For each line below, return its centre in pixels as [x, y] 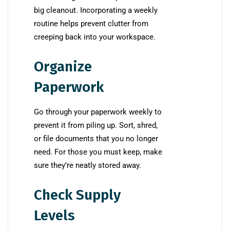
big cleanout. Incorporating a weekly [96, 11]
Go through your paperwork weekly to [98, 112]
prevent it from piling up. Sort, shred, [96, 126]
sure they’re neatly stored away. [88, 166]
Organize [63, 67]
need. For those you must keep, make [98, 152]
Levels [54, 216]
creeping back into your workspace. [95, 37]
